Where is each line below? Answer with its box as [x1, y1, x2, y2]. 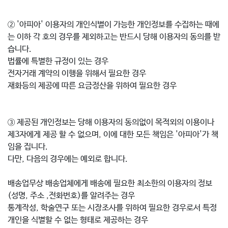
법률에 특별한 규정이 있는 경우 [8, 56, 108, 66]
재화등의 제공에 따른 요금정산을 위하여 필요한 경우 [8, 81, 179, 91]
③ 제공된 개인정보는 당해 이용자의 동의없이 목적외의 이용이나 [8, 118, 214, 127]
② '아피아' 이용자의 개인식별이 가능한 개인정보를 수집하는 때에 [8, 20, 219, 30]
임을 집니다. [8, 142, 48, 152]
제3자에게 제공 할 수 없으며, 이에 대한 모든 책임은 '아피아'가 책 [8, 130, 218, 139]
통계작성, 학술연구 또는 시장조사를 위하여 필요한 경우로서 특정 [8, 203, 217, 213]
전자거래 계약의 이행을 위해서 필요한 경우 [8, 69, 146, 78]
